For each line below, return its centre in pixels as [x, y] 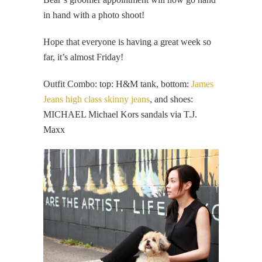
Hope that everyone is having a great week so [127, 42]
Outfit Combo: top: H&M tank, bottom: [117, 84]
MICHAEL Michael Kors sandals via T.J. [120, 114]
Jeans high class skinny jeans [96, 99]
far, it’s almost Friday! [83, 57]
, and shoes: [171, 99]
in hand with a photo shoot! [94, 15]
